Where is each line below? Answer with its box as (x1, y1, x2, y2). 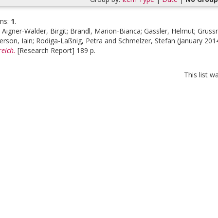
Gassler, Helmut (144, 26, 194, 36)
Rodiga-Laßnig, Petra (36, 36, 103, 45)
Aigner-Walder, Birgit (2, 26, 67, 36)
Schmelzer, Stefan (118, 36, 175, 45)
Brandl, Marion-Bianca (70, 26, 141, 36)
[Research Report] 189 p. (18, 46, 95, 55)
